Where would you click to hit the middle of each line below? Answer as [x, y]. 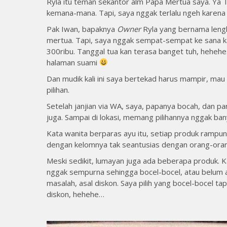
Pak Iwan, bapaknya [82, 29]
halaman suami [73, 62]
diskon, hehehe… [75, 194]
